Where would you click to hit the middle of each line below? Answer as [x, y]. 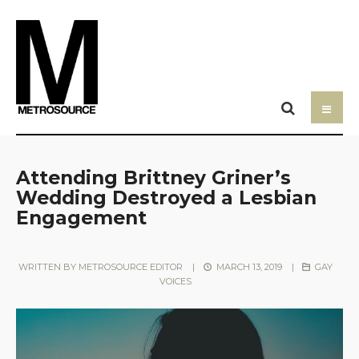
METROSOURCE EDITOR [131, 266]
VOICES [175, 281]
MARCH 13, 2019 [248, 266]
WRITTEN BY [49, 266]
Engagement [81, 217]
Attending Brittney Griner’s [153, 177]
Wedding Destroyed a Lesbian [166, 197]
